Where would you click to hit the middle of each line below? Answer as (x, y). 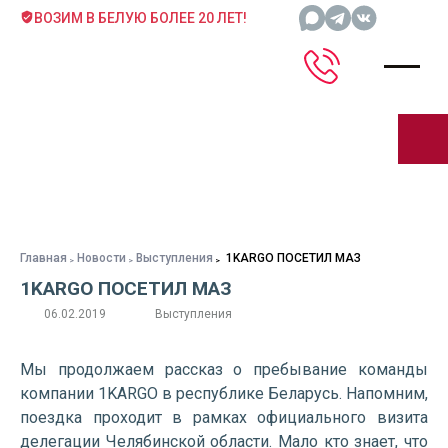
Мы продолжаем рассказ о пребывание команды (224, 369)
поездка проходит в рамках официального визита (224, 417)
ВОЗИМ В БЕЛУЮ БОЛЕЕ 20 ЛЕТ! (140, 18)
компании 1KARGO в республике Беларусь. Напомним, (224, 393)
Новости (101, 258)
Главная (43, 258)
